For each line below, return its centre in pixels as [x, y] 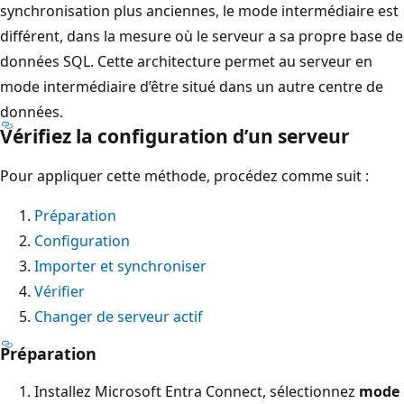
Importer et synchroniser [120, 266]
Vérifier [60, 291]
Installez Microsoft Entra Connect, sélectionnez [197, 391]
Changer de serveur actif [119, 316]
